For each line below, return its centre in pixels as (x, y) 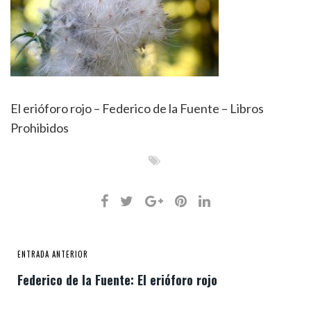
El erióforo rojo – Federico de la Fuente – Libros (137, 108)
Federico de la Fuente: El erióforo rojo (117, 280)
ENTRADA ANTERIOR (53, 254)
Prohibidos (40, 128)
